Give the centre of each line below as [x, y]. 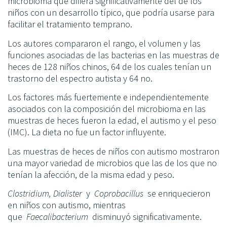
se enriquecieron [178, 193]
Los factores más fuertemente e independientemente [108, 97]
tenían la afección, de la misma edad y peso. [91, 174]
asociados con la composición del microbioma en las [107, 109]
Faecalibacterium [57, 216]
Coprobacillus [119, 193]
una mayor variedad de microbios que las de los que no [112, 163]
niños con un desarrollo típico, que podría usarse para [111, 13]
